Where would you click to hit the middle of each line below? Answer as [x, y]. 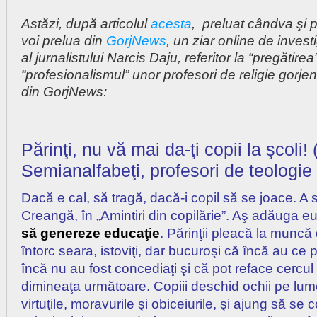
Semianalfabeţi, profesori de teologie [167, 171]
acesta [171, 24]
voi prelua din [64, 41]
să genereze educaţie [91, 233]
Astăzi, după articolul [86, 24]
